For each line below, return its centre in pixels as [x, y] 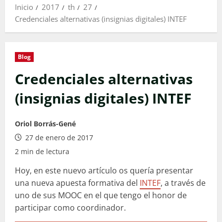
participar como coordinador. [70, 208]
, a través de [183, 183]
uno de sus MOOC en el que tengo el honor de [101, 195]
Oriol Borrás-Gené [45, 124]
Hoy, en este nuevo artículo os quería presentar [104, 171]
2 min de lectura [42, 152]
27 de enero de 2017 [58, 138]
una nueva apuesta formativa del [77, 183]
